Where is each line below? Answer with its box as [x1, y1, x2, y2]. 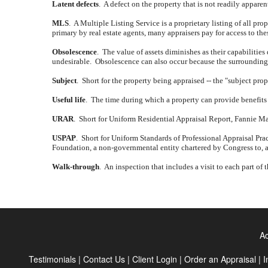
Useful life [52, 95, 86, 104]
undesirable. [52, 57, 92, 66]
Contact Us [83, 253, 125, 265]
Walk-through [52, 162, 99, 171]
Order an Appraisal [184, 253, 256, 265]
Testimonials [29, 253, 76, 265]
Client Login [132, 253, 177, 265]
